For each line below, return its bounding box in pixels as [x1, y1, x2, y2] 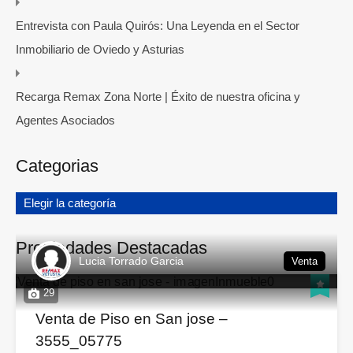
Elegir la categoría [24, 196, 116, 210]
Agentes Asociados [16, 113, 115, 128]
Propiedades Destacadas [16, 238, 207, 258]
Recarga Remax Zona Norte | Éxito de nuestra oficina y [16, 90, 300, 104]
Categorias [16, 156, 98, 176]
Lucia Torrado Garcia [79, 255, 184, 268]
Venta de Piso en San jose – [35, 310, 228, 328]
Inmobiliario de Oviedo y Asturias [16, 43, 184, 57]
